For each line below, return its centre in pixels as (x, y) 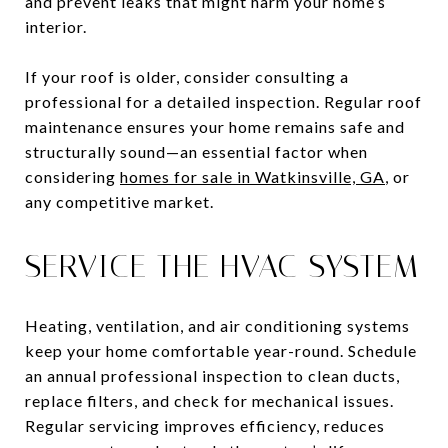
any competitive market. (119, 201)
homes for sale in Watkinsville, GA (252, 176)
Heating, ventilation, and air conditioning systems (217, 325)
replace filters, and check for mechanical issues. (209, 400)
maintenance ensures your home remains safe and (215, 126)
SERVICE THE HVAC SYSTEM (222, 265)
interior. (56, 26)
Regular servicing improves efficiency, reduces (205, 425)
